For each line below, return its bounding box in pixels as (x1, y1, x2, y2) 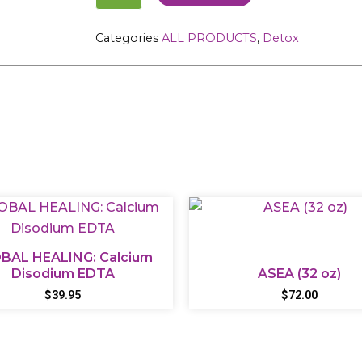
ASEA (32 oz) (257, 265, 341, 281)
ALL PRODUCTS (162, 31, 258, 46)
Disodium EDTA (11, 265, 115, 281)
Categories (95, 31, 159, 46)
